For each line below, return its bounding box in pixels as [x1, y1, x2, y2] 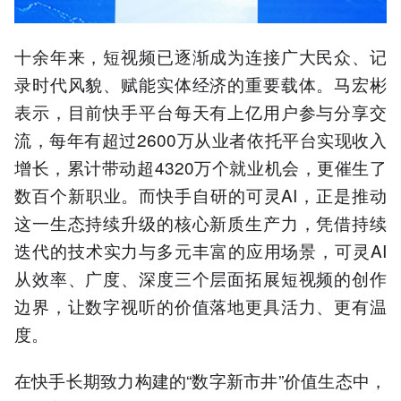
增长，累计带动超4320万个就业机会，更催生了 [14, 155, 387, 180]
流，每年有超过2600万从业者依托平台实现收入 [14, 127, 387, 152]
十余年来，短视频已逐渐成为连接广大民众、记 [14, 44, 387, 69]
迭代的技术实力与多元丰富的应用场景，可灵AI [14, 238, 387, 263]
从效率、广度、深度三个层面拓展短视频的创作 [14, 266, 387, 291]
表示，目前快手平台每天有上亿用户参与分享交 [14, 99, 387, 124]
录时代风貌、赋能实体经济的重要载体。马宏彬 [14, 72, 387, 97]
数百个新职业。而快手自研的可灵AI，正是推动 [14, 183, 387, 208]
